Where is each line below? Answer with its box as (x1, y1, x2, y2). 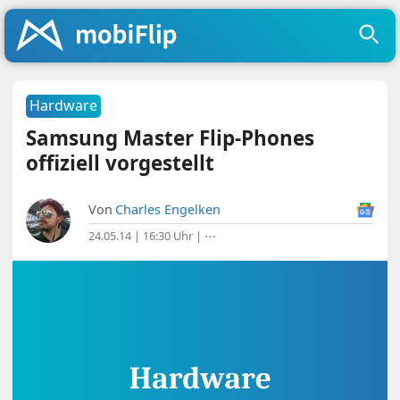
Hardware (29, 96, 98, 115)
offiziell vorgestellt (26, 149, 215, 177)
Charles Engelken (115, 201, 221, 218)
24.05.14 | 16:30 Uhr (88, 228, 194, 244)
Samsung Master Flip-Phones (26, 124, 315, 152)
